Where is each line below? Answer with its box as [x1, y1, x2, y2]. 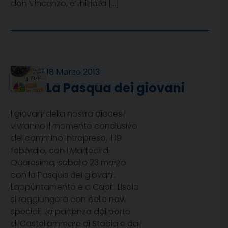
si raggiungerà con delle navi [11, 193, 126, 206]
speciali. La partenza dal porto [11, 206, 131, 218]
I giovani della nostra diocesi [11, 108, 124, 120]
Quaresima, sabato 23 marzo [11, 157, 126, 169]
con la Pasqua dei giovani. [11, 169, 120, 181]
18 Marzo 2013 [46, 66, 100, 78]
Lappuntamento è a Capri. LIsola [11, 181, 139, 193]
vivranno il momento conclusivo [11, 120, 137, 132]
